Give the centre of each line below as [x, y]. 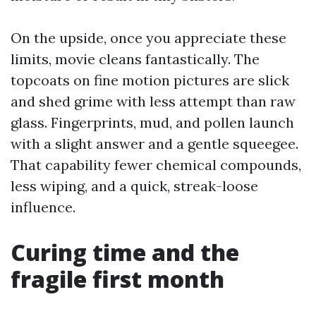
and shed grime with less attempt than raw [153, 101]
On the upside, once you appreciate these [148, 38]
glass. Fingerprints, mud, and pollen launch [152, 122]
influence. [43, 207]
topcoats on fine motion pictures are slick [150, 80]
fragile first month [117, 279]
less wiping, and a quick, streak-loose [134, 186]
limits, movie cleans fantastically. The [135, 59]
